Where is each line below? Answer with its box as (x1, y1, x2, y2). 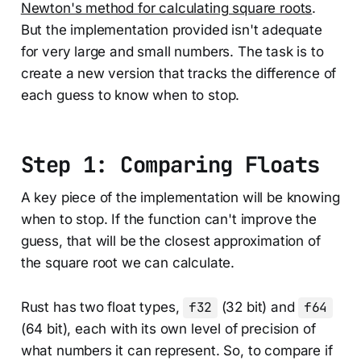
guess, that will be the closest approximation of (20, 233, 321, 250)
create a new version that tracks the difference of (20, 65, 337, 82)
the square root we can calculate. (20, 255, 235, 272)
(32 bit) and (217, 299, 299, 316)
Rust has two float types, (20, 299, 184, 316)
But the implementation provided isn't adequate (20, 22, 322, 39)
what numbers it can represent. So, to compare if (20, 342, 333, 359)
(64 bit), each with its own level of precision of (20, 321, 316, 338)
